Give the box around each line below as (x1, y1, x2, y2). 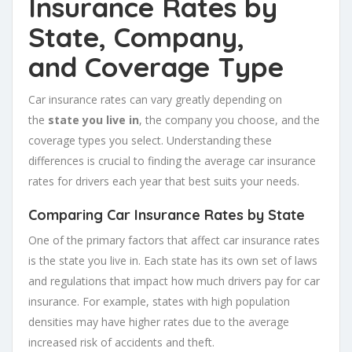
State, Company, (28, 20, 244, 55)
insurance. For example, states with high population (28, 294, 290, 310)
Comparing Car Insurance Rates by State (28, 206, 305, 225)
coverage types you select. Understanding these (28, 133, 272, 148)
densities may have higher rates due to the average (28, 314, 289, 330)
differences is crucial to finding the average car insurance (28, 153, 316, 169)
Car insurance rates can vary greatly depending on (28, 92, 282, 108)
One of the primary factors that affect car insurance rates (28, 233, 320, 248)
